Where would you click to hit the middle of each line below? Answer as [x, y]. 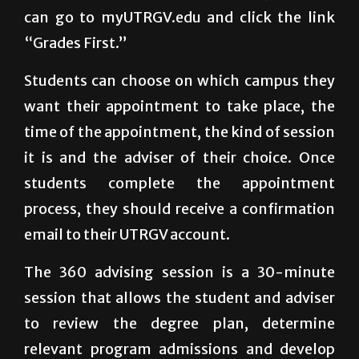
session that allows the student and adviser [179, 297]
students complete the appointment [179, 183]
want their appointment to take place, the [179, 106]
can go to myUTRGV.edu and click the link [179, 17]
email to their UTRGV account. [127, 234]
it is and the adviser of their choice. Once [179, 157]
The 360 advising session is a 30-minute [179, 272]
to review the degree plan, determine [179, 323]
